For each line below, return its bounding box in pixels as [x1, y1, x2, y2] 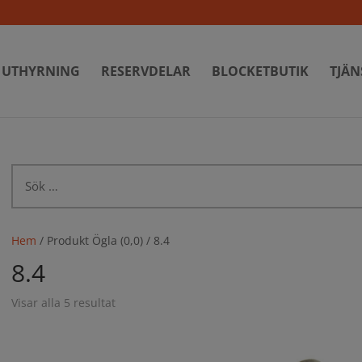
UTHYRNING [2, 62, 80, 80]
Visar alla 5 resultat [11, 294, 116, 310]
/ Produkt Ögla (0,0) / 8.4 [36, 232, 170, 248]
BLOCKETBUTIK [212, 62, 309, 80]
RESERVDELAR [101, 62, 191, 80]
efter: [11, 183, 40, 199]
